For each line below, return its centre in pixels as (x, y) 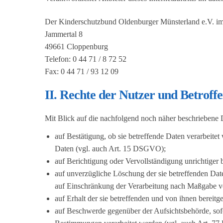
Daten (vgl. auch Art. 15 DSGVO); (110, 149)
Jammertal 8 (64, 34)
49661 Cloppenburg (76, 47)
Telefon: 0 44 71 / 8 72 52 (86, 59)
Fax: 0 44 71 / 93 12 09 (82, 72)
